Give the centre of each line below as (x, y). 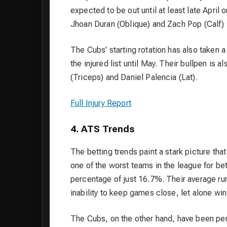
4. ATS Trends (102, 129)
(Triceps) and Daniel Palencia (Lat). (134, 78)
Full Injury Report (101, 103)
